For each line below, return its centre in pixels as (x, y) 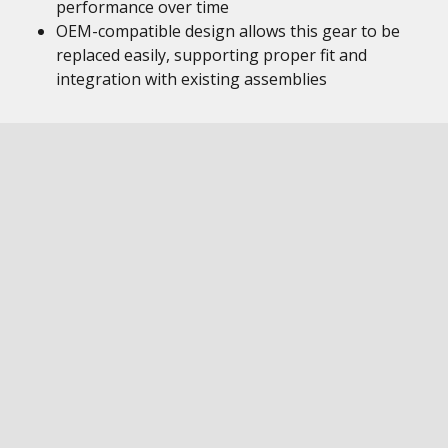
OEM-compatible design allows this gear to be (228, 31)
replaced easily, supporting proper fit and (211, 55)
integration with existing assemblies (191, 79)
